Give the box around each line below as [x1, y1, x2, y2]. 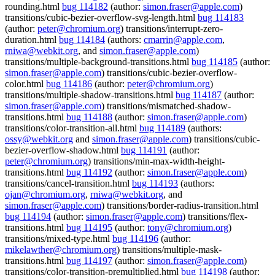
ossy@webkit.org [5, 134, 73, 144]
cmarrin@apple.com [144, 34, 222, 45]
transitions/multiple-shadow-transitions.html [5, 90, 176, 100]
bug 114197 [66, 255, 112, 266]
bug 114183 [198, 12, 244, 23]
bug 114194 [5, 211, 51, 222]
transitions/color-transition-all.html [5, 123, 139, 133]
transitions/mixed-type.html [5, 233, 112, 244]
